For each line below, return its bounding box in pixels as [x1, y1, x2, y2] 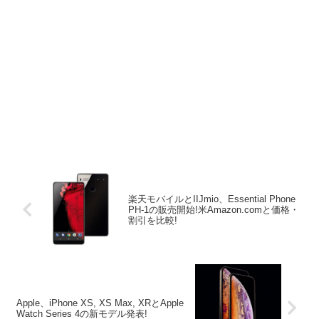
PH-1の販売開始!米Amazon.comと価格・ [128, 204, 300, 216]
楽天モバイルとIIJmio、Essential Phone [128, 194, 296, 205]
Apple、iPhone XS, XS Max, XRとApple [16, 297, 184, 308]
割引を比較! [128, 215, 178, 226]
